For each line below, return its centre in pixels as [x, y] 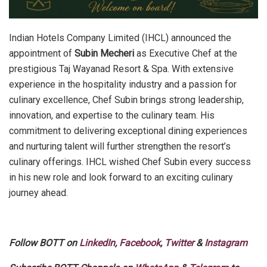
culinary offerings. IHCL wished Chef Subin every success [130, 162]
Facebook [140, 243]
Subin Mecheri [104, 54]
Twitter [179, 243]
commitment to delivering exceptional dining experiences [128, 131]
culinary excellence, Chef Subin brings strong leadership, [126, 100]
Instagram [226, 243]
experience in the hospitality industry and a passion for [123, 85]
